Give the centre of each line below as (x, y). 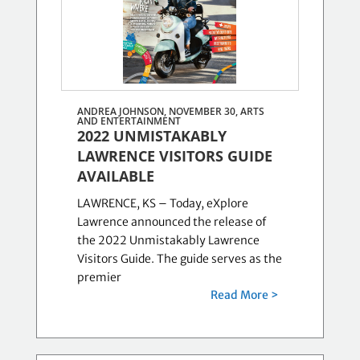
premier (99, 277)
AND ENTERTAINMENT (129, 121)
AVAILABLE (115, 176)
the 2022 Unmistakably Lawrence (168, 240)
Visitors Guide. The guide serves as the (179, 259)
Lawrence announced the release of (171, 222)
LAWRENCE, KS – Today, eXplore (162, 203)
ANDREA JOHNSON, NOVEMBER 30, (158, 111)
